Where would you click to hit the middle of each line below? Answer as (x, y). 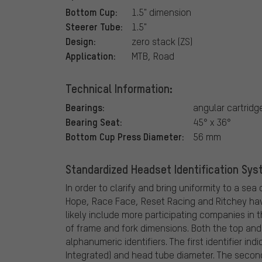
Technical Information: (119, 89)
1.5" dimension (161, 12)
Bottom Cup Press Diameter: (125, 137)
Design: (81, 41)
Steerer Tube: (94, 27)
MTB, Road (153, 56)
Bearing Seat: (94, 122)
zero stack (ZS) (162, 42)
